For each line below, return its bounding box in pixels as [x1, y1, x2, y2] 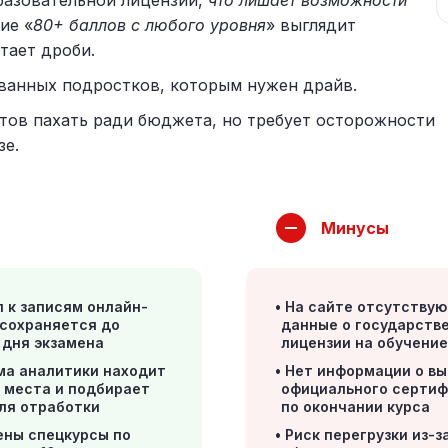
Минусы [321, 218, 390, 238]
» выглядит [266, 15, 356, 35]
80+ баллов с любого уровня [33, 15, 266, 35]
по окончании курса [281, 398, 431, 415]
